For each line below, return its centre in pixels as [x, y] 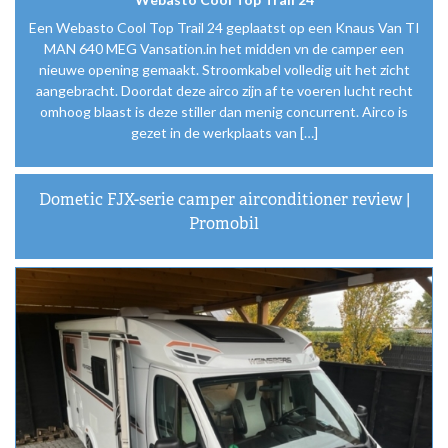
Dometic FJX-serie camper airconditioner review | [224, 199]
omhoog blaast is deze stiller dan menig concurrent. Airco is [224, 112]
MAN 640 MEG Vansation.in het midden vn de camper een [224, 49]
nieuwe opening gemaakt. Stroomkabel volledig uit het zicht [224, 70]
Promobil [224, 223]
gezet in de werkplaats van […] [224, 133]
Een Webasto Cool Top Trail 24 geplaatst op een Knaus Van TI [224, 28]
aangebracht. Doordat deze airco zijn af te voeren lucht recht [224, 91]
